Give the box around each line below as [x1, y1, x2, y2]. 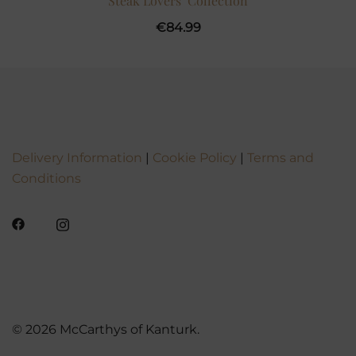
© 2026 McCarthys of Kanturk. [12, 322, 199, 338]
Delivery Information [12, 149, 142, 165]
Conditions [12, 170, 81, 186]
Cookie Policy [153, 149, 237, 165]
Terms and [247, 149, 314, 165]
